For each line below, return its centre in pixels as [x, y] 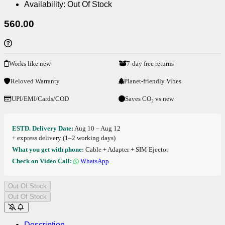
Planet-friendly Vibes [153, 81]
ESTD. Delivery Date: [43, 128]
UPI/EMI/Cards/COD [40, 98]
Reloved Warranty [35, 81]
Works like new [30, 63]
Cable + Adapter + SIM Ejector [126, 149]
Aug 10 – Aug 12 [97, 128]
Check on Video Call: [42, 161]
